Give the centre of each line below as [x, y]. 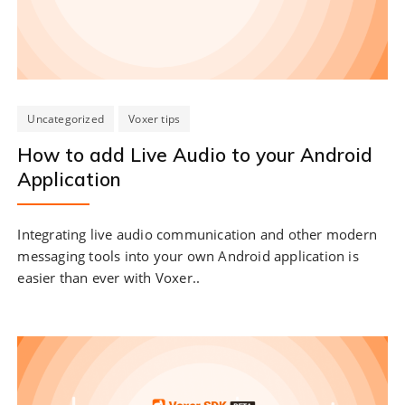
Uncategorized [66, 119]
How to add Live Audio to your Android [195, 155]
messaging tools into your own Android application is [188, 256]
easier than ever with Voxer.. [109, 278]
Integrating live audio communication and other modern [198, 235]
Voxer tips [155, 119]
